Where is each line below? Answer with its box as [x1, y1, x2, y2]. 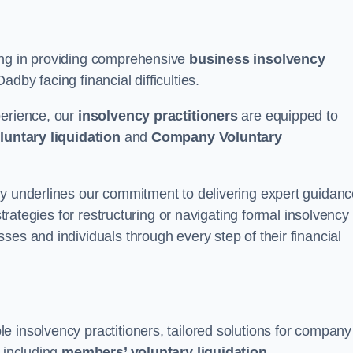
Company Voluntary [150, 129, 282, 145]
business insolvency [189, 51, 325, 67]
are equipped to [237, 108, 338, 124]
